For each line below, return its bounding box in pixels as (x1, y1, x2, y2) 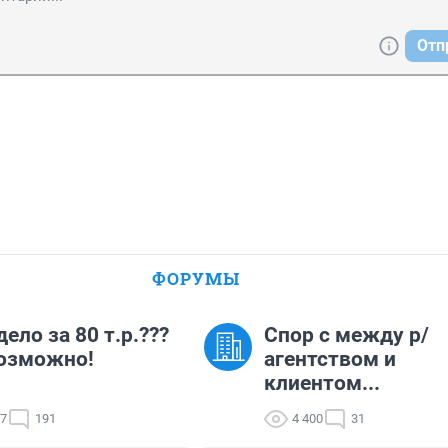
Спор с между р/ (264, 323, 429, 348)
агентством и (264, 347, 396, 372)
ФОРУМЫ (152, 267, 240, 291)
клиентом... (264, 371, 380, 396)
